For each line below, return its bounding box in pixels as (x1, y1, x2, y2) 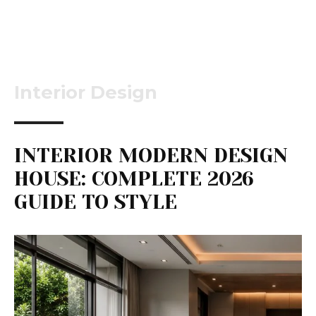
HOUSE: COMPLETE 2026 (14, 167, 254, 191)
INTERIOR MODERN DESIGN (14, 144, 288, 168)
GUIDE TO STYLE (14, 190, 177, 214)
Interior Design (14, 81, 157, 104)
